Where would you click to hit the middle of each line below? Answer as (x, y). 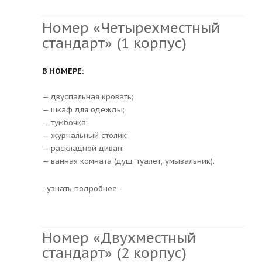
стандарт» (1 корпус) (114, 43)
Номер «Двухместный (119, 237)
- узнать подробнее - (82, 188)
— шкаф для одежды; (83, 109)
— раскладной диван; (83, 148)
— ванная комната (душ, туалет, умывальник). (128, 161)
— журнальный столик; (85, 135)
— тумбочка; (65, 122)
